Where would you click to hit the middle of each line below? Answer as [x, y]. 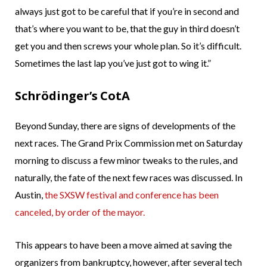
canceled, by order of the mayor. [80, 212]
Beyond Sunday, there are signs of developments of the [125, 126]
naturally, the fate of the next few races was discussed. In [129, 178]
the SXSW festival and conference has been [132, 195]
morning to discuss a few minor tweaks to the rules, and [126, 160]
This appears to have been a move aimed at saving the [123, 245]
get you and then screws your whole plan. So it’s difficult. [128, 46]
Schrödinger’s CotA [72, 96]
